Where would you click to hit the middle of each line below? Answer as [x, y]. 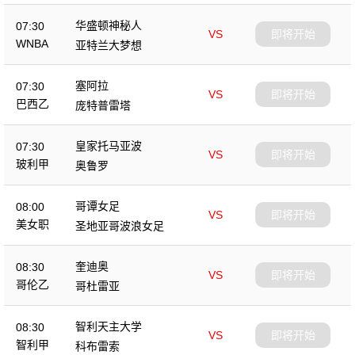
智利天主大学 [109, 326]
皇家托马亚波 [109, 145]
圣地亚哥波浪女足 [120, 225]
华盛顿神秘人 [109, 25]
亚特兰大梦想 [109, 45]
